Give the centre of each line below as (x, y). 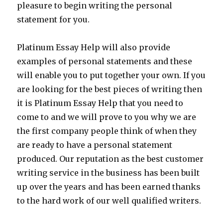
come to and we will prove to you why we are (107, 117)
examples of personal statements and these (105, 61)
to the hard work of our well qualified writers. (109, 201)
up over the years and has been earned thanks (109, 187)
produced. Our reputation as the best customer (111, 159)
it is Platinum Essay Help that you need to (100, 103)
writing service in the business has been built (109, 173)
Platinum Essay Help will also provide (94, 47)
